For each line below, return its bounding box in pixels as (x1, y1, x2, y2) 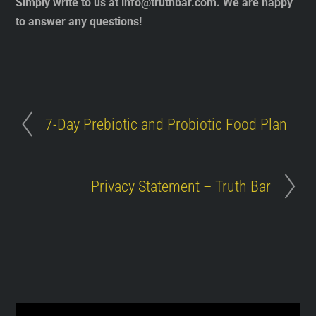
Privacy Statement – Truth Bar (90, 177, 271, 196)
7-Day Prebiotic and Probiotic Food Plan (45, 115, 288, 134)
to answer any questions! (16, 15, 142, 29)
